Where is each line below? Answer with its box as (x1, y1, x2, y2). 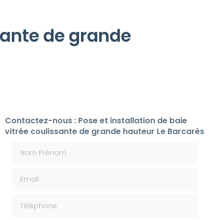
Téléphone (11, 193, 53, 205)
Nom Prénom (11, 140, 61, 152)
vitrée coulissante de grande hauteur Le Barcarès (4, 126, 204, 137)
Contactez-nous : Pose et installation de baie (4, 115, 187, 127)
